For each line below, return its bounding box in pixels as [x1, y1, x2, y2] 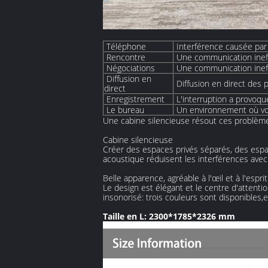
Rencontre [106, 51, 145, 63]
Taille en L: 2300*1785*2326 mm [103, 210, 235, 222]
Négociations [106, 62, 155, 74]
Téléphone [106, 40, 146, 52]
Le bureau [106, 103, 144, 115]
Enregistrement [106, 93, 165, 105]
